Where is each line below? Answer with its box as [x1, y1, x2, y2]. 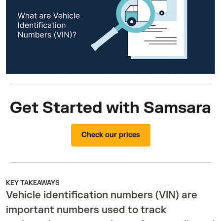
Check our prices [81, 131, 140, 140]
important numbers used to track [6, 204, 167, 217]
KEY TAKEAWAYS [6, 179, 60, 187]
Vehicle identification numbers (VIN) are [6, 189, 197, 202]
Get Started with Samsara [10, 98, 211, 118]
